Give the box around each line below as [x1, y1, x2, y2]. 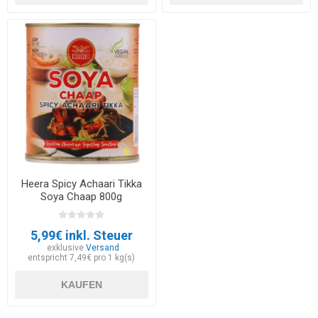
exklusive [47, 243, 87, 253]
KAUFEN [60, 279, 102, 291]
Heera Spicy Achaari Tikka [21, 177, 142, 191]
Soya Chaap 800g [40, 190, 123, 204]
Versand [86, 243, 120, 253]
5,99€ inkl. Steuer [30, 228, 133, 243]
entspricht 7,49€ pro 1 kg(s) [28, 253, 136, 263]
